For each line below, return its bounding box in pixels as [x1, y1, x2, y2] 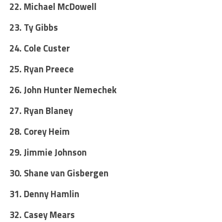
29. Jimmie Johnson [9, 145, 87, 159]
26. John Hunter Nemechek [9, 82, 116, 97]
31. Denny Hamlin [9, 186, 79, 201]
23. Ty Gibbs [9, 20, 58, 34]
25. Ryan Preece [9, 61, 74, 76]
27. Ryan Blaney [9, 103, 73, 117]
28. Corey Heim [9, 124, 70, 138]
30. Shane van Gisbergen [9, 166, 109, 180]
